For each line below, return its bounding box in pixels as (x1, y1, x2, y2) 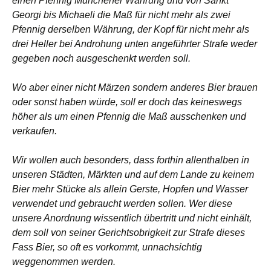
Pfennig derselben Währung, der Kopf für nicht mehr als (12, 24, 249, 35)
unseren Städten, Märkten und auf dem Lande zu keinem (12, 169, 254, 180)
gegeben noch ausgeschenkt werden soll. (12, 53, 191, 64)
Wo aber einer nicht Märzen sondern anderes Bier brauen (12, 82, 258, 93)
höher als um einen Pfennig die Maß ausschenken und (12, 111, 246, 122)
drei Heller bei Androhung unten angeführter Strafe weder (12, 39, 257, 50)
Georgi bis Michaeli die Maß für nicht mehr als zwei (12, 10, 230, 21)
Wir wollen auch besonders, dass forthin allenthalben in (12, 155, 249, 166)
